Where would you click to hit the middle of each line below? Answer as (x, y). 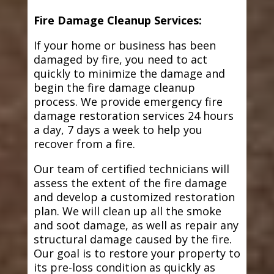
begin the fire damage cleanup (114, 88)
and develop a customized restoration (134, 197)
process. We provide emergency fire (128, 102)
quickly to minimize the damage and (129, 74)
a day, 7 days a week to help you (118, 130)
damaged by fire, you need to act (120, 60)
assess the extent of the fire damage (130, 183)
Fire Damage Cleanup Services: (117, 20)
